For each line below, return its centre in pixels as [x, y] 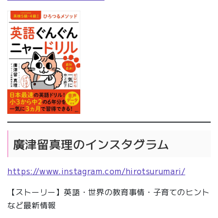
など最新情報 [32, 205]
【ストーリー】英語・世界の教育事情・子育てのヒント [109, 191]
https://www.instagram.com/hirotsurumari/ [96, 171]
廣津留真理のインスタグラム [91, 144]
